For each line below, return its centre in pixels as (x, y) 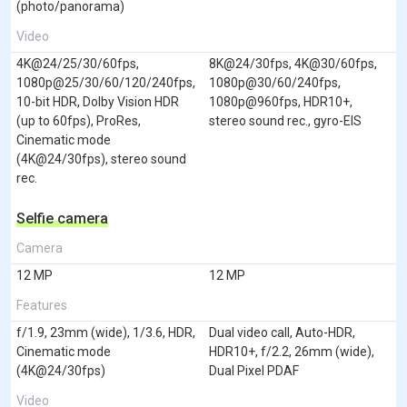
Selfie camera (62, 218)
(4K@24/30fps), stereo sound (101, 159)
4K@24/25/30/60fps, (78, 63)
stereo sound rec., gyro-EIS (285, 120)
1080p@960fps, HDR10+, (281, 101)
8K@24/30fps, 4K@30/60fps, (293, 63)
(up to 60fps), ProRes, (79, 120)
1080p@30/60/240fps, (275, 82)
